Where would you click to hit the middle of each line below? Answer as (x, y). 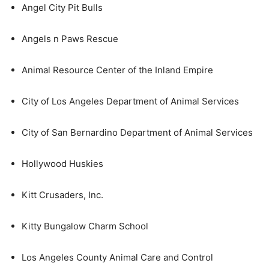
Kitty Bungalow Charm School (85, 226)
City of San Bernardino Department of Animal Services (137, 133)
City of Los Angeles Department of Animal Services (130, 101)
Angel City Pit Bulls (62, 8)
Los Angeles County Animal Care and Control (117, 258)
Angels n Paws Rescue (70, 39)
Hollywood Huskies (62, 164)
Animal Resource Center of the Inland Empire (117, 70)
